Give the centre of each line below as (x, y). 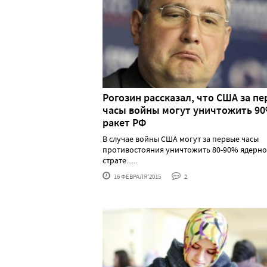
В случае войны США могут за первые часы (181, 139)
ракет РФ (124, 123)
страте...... (120, 161)
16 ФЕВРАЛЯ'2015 (137, 177)
